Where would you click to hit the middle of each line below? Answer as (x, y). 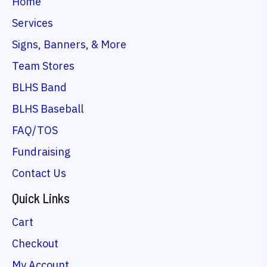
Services (32, 23)
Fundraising (41, 152)
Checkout (35, 244)
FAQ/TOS (35, 131)
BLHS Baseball (48, 109)
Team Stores (43, 66)
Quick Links (41, 198)
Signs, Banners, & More (69, 45)
